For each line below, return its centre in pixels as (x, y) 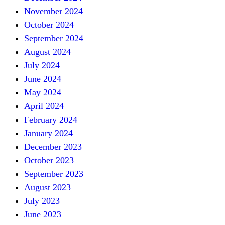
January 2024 (48, 133)
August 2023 (47, 187)
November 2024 (53, 11)
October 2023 (49, 160)
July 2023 (42, 201)
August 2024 (47, 51)
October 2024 (49, 24)
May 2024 (43, 92)
